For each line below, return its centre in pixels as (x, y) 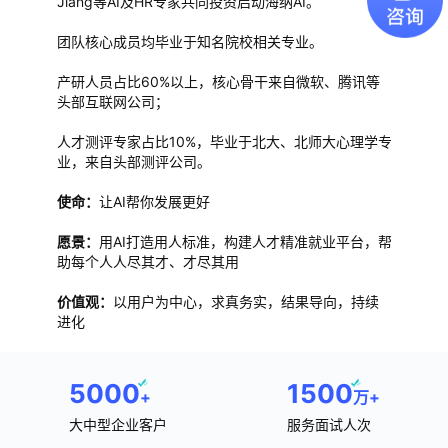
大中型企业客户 (117, 424)
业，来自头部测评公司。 (133, 161)
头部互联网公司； (112, 101)
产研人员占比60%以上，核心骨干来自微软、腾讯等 (218, 81)
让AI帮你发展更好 (154, 201)
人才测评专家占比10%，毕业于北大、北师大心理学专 (224, 141)
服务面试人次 (328, 424)
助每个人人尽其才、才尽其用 (147, 261)
